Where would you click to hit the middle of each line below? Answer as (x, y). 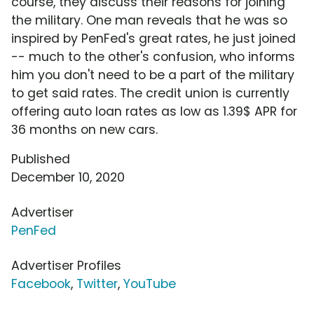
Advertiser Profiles (66, 266)
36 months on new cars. (84, 130)
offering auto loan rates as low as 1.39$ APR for (154, 112)
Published (41, 159)
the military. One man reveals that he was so (149, 21)
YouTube (150, 284)
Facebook (41, 284)
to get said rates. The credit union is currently (150, 94)
